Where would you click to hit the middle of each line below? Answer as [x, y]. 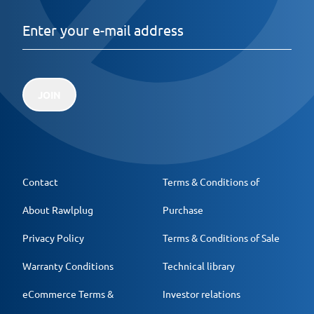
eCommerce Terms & [68, 294]
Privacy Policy [53, 238]
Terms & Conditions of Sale [221, 238]
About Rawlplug [58, 210]
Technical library [199, 266]
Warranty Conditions [68, 266]
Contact [40, 182]
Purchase [183, 210]
